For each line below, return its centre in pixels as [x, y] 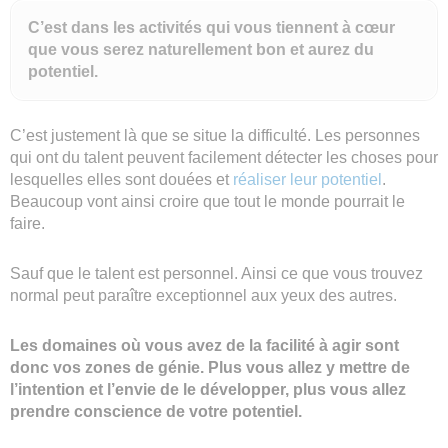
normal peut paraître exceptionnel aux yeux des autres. [203, 295]
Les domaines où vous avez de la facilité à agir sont [204, 345]
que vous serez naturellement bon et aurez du [201, 49]
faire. [27, 223]
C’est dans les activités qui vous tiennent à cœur [211, 27]
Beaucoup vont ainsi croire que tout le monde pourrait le [207, 201]
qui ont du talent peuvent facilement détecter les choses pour [224, 157]
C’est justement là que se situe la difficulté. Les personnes [215, 135]
